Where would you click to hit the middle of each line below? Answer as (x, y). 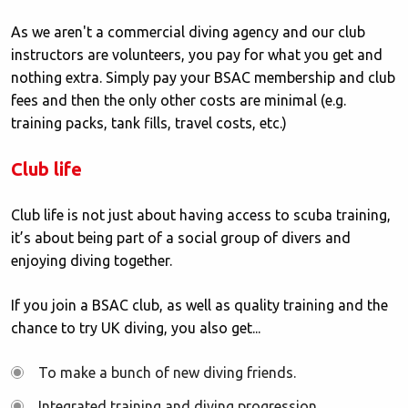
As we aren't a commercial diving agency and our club (188, 32)
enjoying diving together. (92, 261)
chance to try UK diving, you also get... (136, 328)
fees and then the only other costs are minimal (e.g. (178, 101)
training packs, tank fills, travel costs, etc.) (149, 123)
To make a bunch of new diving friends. (167, 373)
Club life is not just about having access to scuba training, (201, 215)
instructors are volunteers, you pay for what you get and (197, 55)
